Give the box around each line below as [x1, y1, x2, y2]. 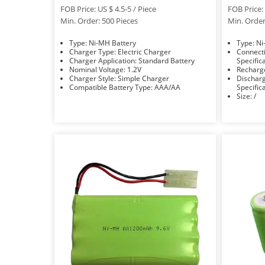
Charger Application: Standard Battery [138, 55, 195, 66]
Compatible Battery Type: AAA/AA [154, 82, 180, 92]
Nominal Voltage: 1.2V [127, 64, 141, 75]
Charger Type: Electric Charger [118, 46, 171, 57]
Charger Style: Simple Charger [118, 73, 169, 83]
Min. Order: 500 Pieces [60, 15, 138, 26]
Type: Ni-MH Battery [89, 37, 136, 48]
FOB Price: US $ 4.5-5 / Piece [60, 3, 156, 14]
